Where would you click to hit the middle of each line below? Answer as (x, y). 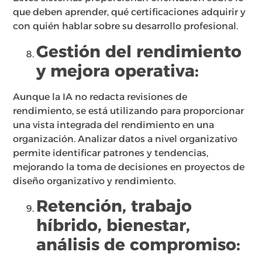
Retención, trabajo (114, 206)
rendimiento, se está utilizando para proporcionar (129, 111)
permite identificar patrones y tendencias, (111, 153)
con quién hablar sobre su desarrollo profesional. (126, 26)
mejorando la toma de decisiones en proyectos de (129, 167)
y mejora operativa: (118, 70)
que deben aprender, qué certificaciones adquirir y (130, 12)
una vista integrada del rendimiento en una (114, 125)
